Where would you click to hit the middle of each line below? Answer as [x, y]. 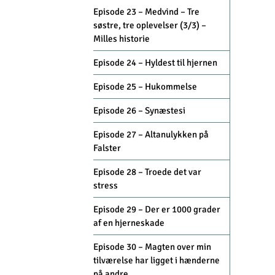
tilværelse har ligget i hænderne [157, 261]
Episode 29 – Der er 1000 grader [157, 210]
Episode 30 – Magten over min [152, 247]
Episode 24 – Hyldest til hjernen [155, 63]
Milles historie [122, 39]
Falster [107, 148]
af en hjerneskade [129, 223]
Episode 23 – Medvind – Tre [146, 12]
